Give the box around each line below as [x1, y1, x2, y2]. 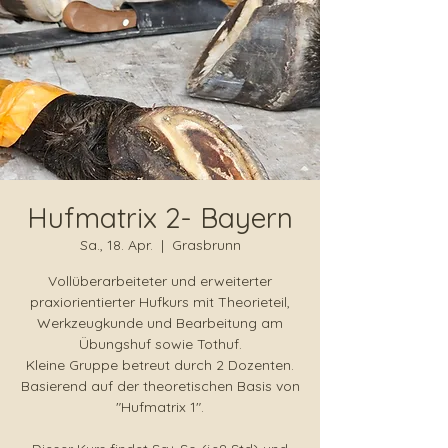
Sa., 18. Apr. [79, 236, 153, 254]
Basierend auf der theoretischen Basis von [20, 377, 300, 395]
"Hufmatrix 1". [116, 398, 204, 416]
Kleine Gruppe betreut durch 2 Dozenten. [26, 356, 294, 374]
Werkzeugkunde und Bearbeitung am [37, 314, 283, 332]
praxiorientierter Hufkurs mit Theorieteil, [30, 293, 290, 311]
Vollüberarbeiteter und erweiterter [48, 272, 272, 290]
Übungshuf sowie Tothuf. [78, 335, 242, 353]
